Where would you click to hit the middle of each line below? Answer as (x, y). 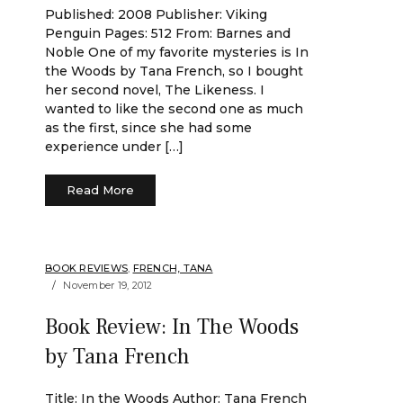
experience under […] (114, 147)
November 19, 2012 (108, 285)
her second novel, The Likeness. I (155, 90)
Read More (100, 190)
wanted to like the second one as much (174, 109)
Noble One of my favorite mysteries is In (177, 52)
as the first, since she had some (148, 128)
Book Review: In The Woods (172, 327)
